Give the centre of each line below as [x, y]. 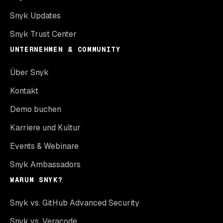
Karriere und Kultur [45, 127]
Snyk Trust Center [43, 34]
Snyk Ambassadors [45, 164]
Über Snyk [29, 72]
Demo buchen [36, 109]
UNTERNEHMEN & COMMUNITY [65, 49]
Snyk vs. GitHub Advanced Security [75, 203]
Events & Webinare [44, 146]
